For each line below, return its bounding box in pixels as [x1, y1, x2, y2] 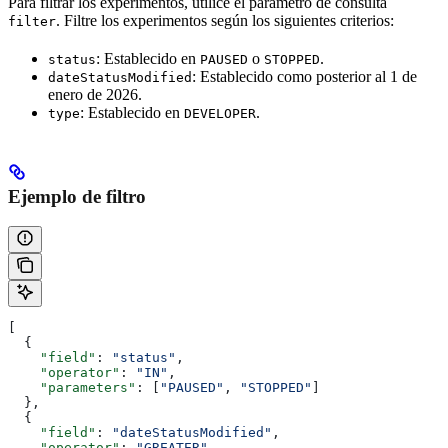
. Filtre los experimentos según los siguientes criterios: [56, 11, 394, 29]
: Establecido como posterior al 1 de [192, 67, 417, 85]
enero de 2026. [48, 85, 142, 103]
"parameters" [8, 380, 136, 396]
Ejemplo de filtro [8, 185, 146, 207]
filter [8, 13, 56, 29]
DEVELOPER [184, 105, 256, 121]
